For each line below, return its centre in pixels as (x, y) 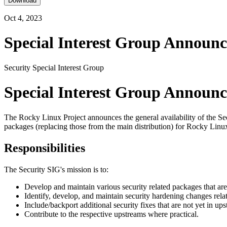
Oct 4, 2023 (23, 18)
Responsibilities (45, 148)
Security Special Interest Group (54, 67)
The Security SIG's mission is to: (56, 169)
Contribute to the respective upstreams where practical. (111, 214)
